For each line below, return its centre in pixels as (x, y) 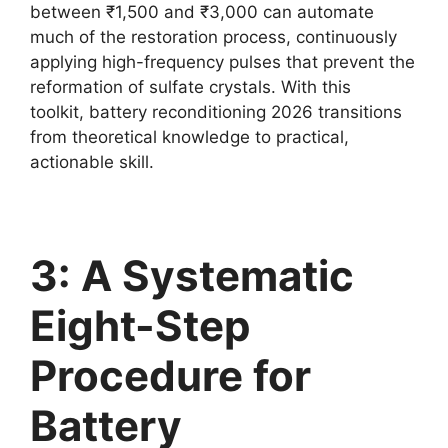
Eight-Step (140, 326)
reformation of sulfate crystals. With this (190, 87)
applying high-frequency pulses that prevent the (222, 62)
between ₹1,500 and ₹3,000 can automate (202, 12)
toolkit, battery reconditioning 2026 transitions (216, 112)
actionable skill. (92, 162)
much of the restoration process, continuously (213, 37)
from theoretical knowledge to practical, (189, 137)
